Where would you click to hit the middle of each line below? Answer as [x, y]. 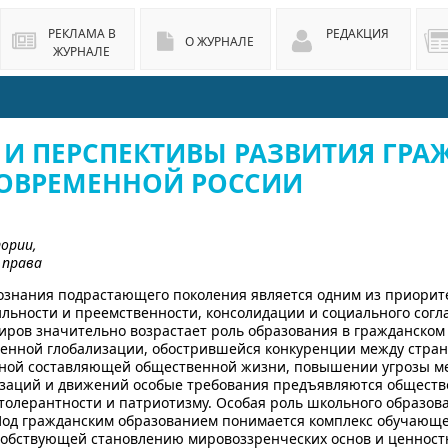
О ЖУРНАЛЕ [219, 41]
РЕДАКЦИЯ [357, 33]
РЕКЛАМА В [81, 33]
